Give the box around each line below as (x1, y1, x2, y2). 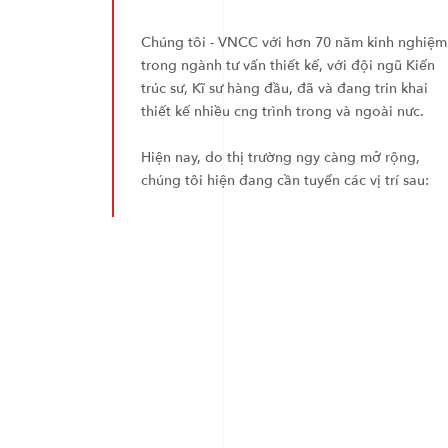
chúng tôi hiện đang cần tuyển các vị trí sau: (140, 170, 429, 190)
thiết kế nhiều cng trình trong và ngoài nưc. (140, 101, 424, 121)
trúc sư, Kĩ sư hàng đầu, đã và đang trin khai (140, 78, 428, 98)
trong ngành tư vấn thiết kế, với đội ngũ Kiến (140, 55, 435, 75)
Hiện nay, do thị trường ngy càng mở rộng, (140, 147, 420, 167)
